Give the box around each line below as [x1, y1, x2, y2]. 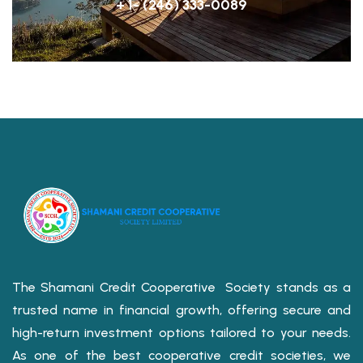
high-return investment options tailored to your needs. [12, 325, 351, 341]
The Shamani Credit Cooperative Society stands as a [12, 280, 351, 296]
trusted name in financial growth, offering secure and [12, 302, 351, 318]
